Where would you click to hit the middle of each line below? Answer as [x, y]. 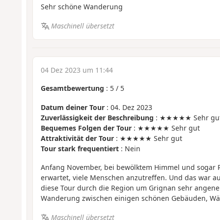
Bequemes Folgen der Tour [86, 128]
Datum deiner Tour [72, 107]
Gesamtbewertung [72, 88]
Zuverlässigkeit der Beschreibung [97, 117]
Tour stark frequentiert [80, 148]
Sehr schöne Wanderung [82, 7]
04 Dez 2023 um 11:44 [77, 70]
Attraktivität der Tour [77, 138]
